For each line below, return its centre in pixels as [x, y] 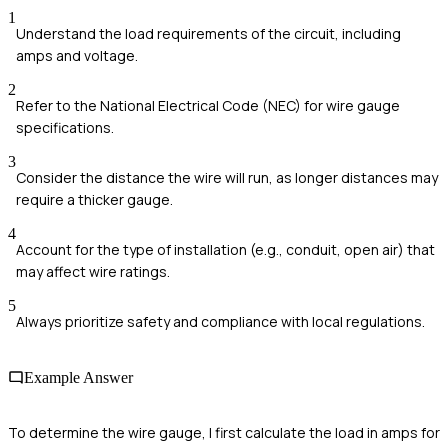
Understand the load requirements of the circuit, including [208, 34]
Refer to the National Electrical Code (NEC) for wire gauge [208, 106]
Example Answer [78, 377]
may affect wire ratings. [93, 272]
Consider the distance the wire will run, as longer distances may [227, 178]
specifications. [65, 128]
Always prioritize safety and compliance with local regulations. [220, 322]
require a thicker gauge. [94, 200]
